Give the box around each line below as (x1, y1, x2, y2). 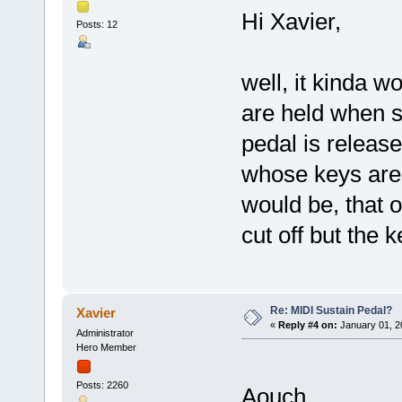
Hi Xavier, (240, 7, 341, 35)
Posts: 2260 (75, 380, 128, 391)
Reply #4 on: (277, 319, 337, 330)
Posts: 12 (75, 19, 118, 31)
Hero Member (75, 341, 136, 353)
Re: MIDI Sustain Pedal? (269, 303, 392, 317)
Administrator (75, 327, 134, 338)
